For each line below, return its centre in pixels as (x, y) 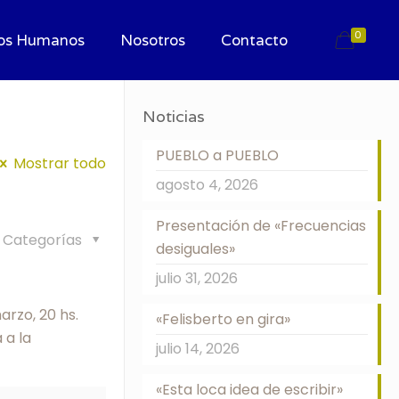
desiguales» (195, 249)
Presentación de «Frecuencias (261, 226)
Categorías (45, 240)
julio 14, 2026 (197, 349)
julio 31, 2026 (196, 278)
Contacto (254, 40)
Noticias (173, 116)
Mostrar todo (59, 163)
